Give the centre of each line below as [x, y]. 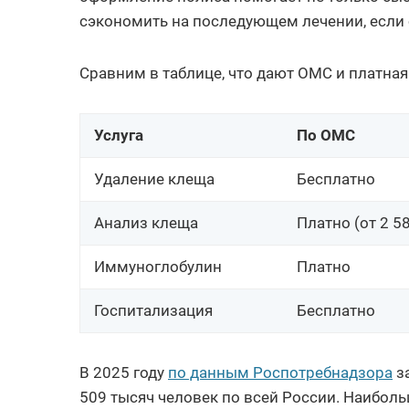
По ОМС [326, 136]
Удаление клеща [154, 179]
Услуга [119, 136]
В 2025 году [124, 373]
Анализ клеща [146, 223]
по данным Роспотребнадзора [280, 373]
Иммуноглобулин [158, 267]
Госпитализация [153, 311]
